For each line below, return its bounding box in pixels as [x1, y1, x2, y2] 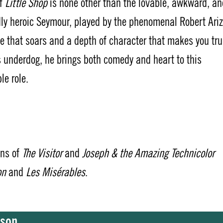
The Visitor [22, 145, 62, 161]
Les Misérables [26, 164, 85, 180]
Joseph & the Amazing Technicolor [82, 145, 215, 161]
